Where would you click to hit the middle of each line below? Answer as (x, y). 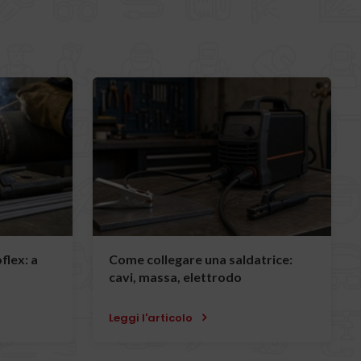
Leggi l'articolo (152, 318)
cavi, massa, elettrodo (176, 277)
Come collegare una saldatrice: (201, 259)
